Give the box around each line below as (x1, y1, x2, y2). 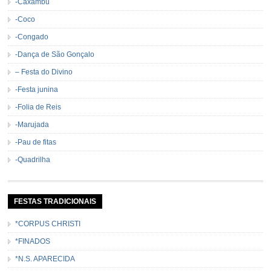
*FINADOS (15, 237, 51, 246)
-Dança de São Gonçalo (15, 50, 95, 59)
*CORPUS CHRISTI (15, 220, 81, 229)
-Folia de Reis (15, 103, 62, 112)
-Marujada (15, 120, 50, 129)
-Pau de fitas (15, 138, 57, 147)
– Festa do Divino (15, 68, 73, 77)
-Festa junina (15, 85, 59, 94)
